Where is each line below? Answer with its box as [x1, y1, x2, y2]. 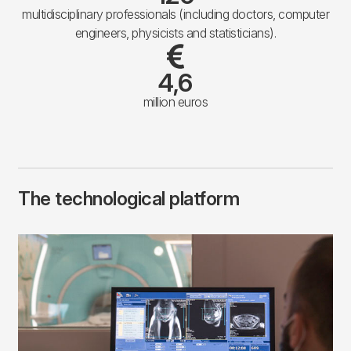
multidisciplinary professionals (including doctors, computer [22, 5, 329, 22]
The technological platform [18, 186, 239, 210]
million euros [143, 93, 208, 110]
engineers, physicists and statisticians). [74, 24, 277, 41]
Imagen [17, 234, 60, 251]
